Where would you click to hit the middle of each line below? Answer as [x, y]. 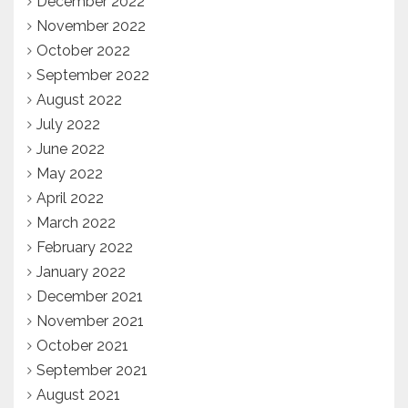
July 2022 [68, 125]
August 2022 [79, 100]
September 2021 [92, 371]
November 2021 [90, 321]
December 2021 [90, 297]
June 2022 [71, 149]
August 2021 [78, 395]
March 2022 [76, 223]
